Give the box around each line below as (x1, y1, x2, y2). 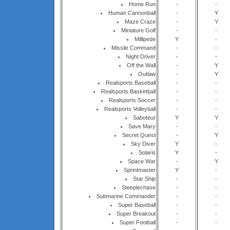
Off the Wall (127, 62, 156, 68)
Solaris (139, 149, 156, 156)
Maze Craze (125, 18, 156, 25)
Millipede (135, 36, 156, 42)
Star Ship (133, 176, 156, 182)
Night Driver (126, 53, 156, 60)
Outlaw (138, 71, 156, 77)
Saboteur (133, 114, 156, 121)
